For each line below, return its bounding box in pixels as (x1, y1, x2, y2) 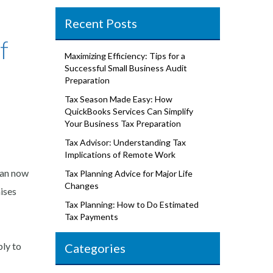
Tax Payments (65, 211, 118, 222)
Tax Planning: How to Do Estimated (65, 199, 199, 210)
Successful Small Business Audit (65, 63, 187, 73)
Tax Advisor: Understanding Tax (65, 137, 186, 147)
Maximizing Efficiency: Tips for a (65, 51, 185, 61)
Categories (65, 241, 126, 255)
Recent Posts (65, 16, 137, 30)
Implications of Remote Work (65, 149, 175, 160)
